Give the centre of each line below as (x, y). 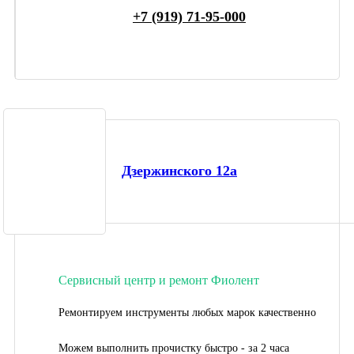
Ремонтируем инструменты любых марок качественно (187, 312)
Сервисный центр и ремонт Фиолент (159, 280)
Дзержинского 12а (179, 171)
